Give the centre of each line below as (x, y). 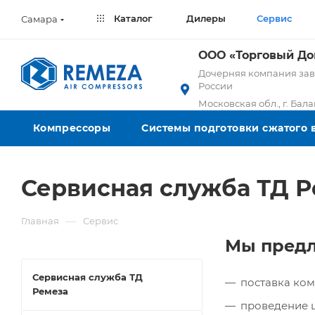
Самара (39, 19)
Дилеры (206, 18)
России (216, 86)
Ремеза (50, 291)
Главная (40, 221)
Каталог (131, 18)
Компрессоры (72, 128)
